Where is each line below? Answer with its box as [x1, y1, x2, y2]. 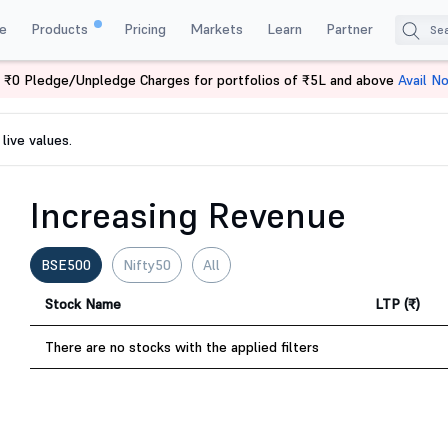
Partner [325, 19, 373, 38]
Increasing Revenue [30, 193, 346, 238]
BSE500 [41, 256, 91, 274]
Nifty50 [123, 256, 171, 274]
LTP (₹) [375, 295, 420, 313]
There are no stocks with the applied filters [45, 338, 319, 356]
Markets [189, 19, 243, 38]
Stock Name [45, 295, 121, 313]
